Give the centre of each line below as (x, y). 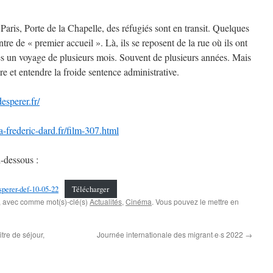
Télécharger (91, 189)
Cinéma (139, 201)
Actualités (106, 201)
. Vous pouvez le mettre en (195, 201)
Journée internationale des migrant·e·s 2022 (171, 234)
